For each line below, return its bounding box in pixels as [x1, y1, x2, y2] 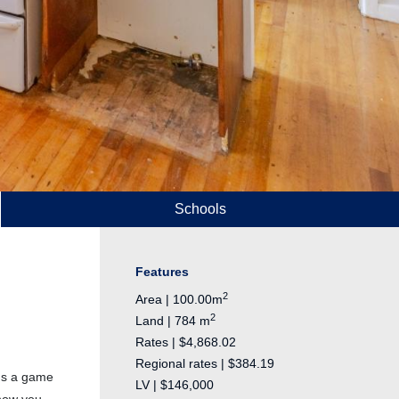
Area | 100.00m [135, 292, 223, 307]
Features [135, 265, 189, 280]
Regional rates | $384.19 [135, 356, 274, 371]
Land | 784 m [135, 313, 210, 329]
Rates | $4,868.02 [135, 335, 236, 350]
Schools [174, 201, 226, 217]
